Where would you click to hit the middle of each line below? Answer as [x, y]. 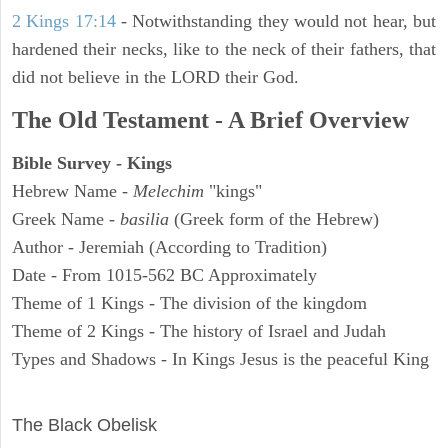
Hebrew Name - [72, 191]
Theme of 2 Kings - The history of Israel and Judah [199, 331]
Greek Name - [66, 219]
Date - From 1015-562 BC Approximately [164, 275]
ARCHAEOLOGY [83, 397]
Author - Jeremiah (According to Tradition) [169, 247]
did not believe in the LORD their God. [155, 77]
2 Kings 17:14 [64, 21]
